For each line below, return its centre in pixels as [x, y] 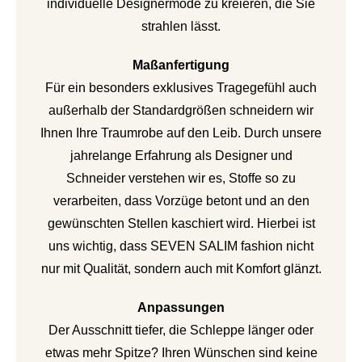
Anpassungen [181, 307]
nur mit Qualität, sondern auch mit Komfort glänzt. [181, 268]
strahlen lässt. [181, 26]
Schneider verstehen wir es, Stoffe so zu [181, 178]
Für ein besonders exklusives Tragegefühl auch [181, 87]
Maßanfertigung [181, 65]
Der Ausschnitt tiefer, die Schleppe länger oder [181, 330]
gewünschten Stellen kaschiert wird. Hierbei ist [181, 223]
